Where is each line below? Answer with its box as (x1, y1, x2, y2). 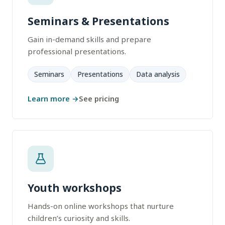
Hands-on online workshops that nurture (28, 201, 174, 211)
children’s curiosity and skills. (28, 213, 130, 223)
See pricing (79, 93, 119, 103)
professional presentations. (28, 46, 126, 56)
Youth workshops (28, 181, 122, 195)
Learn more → (28, 93, 79, 103)
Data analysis (136, 70, 180, 79)
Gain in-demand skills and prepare (28, 34, 151, 44)
